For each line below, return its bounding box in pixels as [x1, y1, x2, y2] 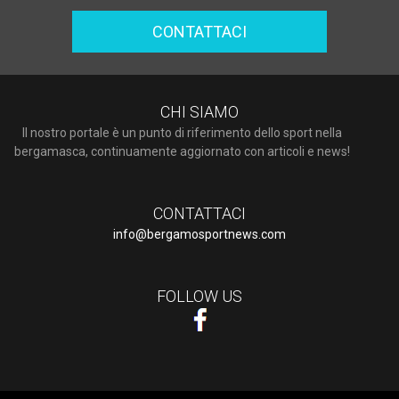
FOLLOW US [157, 286, 242, 305]
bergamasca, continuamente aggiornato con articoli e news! [13, 143, 350, 159]
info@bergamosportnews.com [113, 226, 286, 241]
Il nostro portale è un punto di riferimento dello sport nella [21, 125, 342, 140]
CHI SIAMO [160, 102, 239, 121]
